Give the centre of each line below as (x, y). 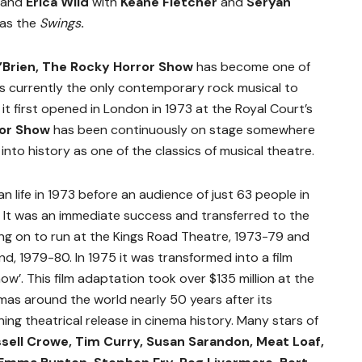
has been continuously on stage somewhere (184, 130)
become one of (265, 67)
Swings (60, 23)
